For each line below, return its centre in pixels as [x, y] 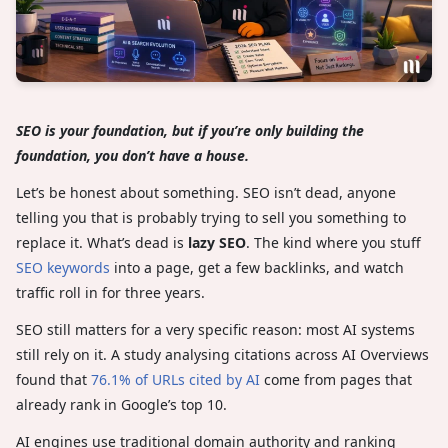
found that [53, 379]
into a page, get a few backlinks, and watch [257, 267]
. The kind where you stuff [333, 242]
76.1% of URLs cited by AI [175, 379]
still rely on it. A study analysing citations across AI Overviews [222, 354]
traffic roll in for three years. [110, 292]
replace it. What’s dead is [102, 242]
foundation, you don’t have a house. [132, 155]
